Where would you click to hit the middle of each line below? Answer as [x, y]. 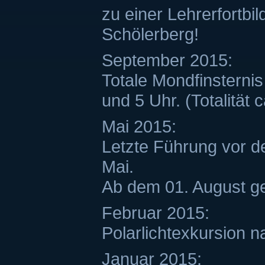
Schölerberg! [150, 34]
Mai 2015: [139, 126]
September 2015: [167, 60]
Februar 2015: [156, 213]
